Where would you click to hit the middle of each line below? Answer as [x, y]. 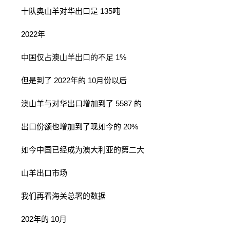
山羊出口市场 [38, 173]
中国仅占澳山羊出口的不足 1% [67, 57]
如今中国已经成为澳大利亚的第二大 [76, 150]
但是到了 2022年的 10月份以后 [68, 80]
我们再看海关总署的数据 [57, 196]
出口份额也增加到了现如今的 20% [73, 127]
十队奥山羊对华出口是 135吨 [64, 11]
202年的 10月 [37, 219]
